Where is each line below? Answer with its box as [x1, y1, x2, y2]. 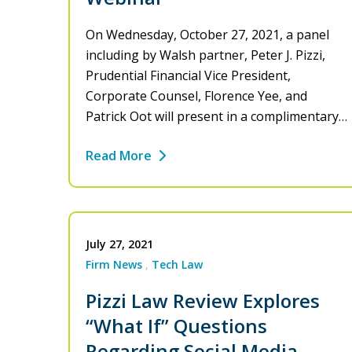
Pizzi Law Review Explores [86, 288, 320, 314]
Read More [86, 147, 152, 165]
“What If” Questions [86, 313, 267, 339]
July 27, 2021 [86, 236, 153, 252]
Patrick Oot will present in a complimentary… [86, 108, 347, 126]
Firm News [86, 257, 142, 273]
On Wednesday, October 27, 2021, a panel [86, 26, 329, 44]
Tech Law [152, 257, 203, 273]
